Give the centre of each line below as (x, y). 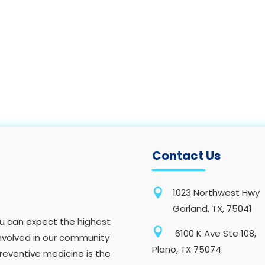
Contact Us (187, 156)
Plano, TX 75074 (187, 249)
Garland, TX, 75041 (213, 209)
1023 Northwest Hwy (216, 193)
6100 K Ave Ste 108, (215, 233)
